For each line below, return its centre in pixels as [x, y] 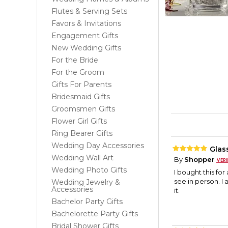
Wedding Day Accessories [98, 146]
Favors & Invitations [86, 23]
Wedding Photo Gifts [89, 170]
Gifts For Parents [81, 84]
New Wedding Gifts [86, 48]
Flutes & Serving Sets [89, 11]
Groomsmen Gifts [83, 109]
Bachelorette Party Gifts [95, 214]
